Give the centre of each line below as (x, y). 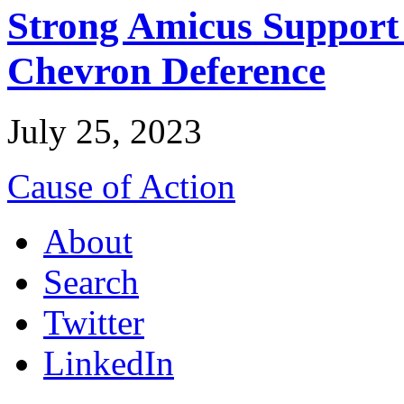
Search (91, 282)
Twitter (94, 323)
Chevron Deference (166, 71)
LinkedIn (109, 363)
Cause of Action (121, 187)
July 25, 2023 (105, 132)
